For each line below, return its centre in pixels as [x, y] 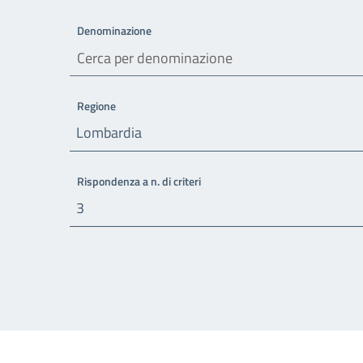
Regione [96, 106]
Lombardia [109, 132]
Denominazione [114, 30]
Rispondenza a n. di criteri [139, 181]
